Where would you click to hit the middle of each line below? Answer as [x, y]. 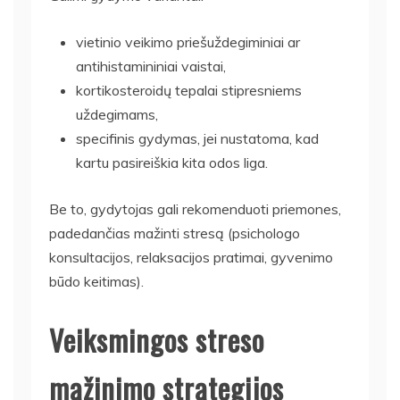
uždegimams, [117, 114]
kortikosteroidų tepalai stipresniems [189, 90]
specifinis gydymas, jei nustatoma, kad [197, 138]
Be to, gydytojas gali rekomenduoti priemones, [195, 209]
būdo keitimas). [96, 281]
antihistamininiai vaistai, [151, 66]
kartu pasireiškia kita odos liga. [172, 162]
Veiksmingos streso [157, 340]
